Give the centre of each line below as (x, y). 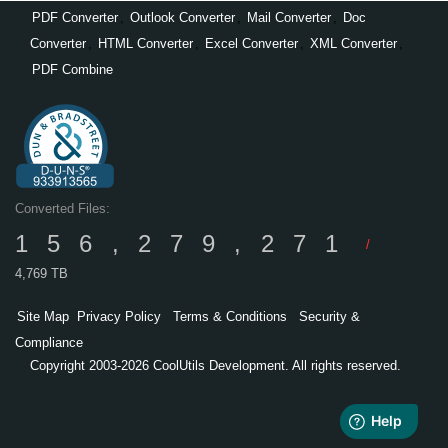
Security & (329, 316)
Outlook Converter (182, 18)
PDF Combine (72, 70)
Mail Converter (289, 18)
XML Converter (353, 44)
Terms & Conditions (230, 316)
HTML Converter (145, 44)
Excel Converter (251, 44)
